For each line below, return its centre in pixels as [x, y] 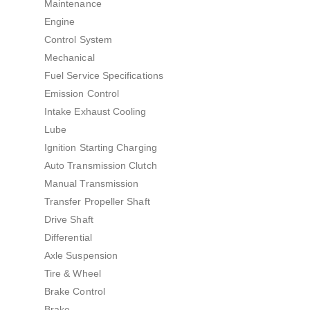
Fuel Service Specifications [104, 75]
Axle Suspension [81, 255]
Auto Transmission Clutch [101, 165]
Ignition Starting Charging [101, 147]
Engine [60, 21]
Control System [78, 39]
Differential [68, 237]
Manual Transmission [92, 183]
